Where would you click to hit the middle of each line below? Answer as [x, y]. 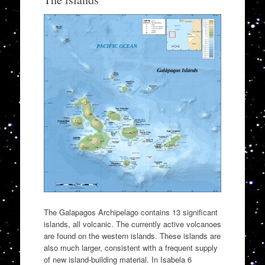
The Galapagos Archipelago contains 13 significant [130, 212]
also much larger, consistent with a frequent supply [130, 248]
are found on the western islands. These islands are [132, 236]
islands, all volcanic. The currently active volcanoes [132, 224]
